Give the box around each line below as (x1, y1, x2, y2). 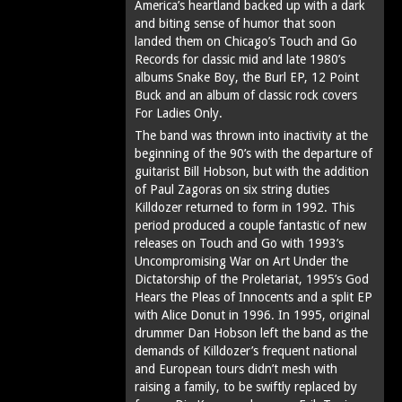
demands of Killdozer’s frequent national (135, 344, 357, 359)
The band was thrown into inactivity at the (135, 128, 368, 144)
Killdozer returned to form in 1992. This (135, 200, 354, 215)
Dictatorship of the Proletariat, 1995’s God (135, 272, 369, 287)
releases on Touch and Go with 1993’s (135, 236, 344, 251)
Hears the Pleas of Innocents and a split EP (135, 290, 372, 305)
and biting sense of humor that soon (135, 16, 336, 31)
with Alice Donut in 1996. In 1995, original (135, 308, 370, 323)
